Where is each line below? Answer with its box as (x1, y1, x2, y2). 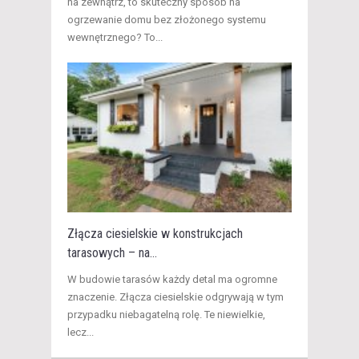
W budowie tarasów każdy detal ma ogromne (67, 273, 277, 286)
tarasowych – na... (67, 245, 157, 261)
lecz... (67, 326, 94, 339)
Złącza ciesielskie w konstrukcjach (67, 226, 243, 242)
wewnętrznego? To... (67, 31, 163, 44)
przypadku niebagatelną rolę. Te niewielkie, (67, 309, 265, 321)
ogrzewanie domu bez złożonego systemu (67, 14, 266, 26)
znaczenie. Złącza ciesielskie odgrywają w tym (67, 291, 284, 304)
